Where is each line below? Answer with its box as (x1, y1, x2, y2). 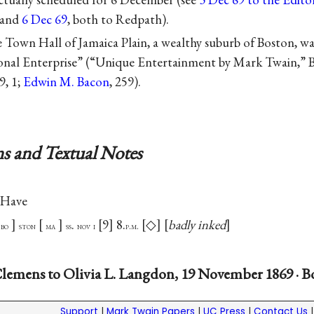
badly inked (168, 215, 226, 233)
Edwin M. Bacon (23, 73, 109, 91)
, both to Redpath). (67, 10, 169, 28)
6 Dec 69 (22, 10, 67, 28)
